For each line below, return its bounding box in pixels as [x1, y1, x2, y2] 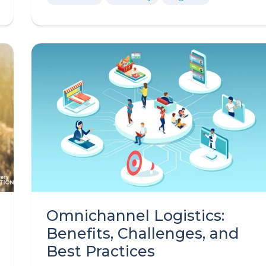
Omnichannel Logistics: [46, 207, 224, 224]
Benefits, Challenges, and [46, 224, 239, 242]
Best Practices [46, 242, 155, 260]
